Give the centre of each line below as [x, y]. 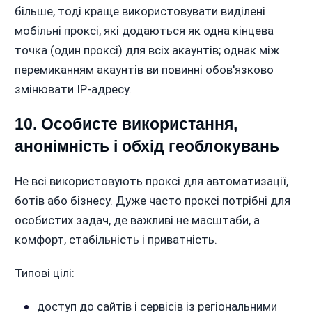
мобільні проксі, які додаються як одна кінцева [144, 31]
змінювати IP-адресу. [73, 89]
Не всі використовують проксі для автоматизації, [151, 181]
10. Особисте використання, [126, 124]
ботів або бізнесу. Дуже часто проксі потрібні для [152, 201]
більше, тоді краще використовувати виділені [140, 11]
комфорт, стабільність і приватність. [116, 240]
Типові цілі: [44, 273]
